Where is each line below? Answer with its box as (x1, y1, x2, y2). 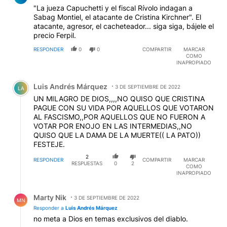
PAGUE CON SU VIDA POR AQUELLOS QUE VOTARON (33, 103, 214, 112)
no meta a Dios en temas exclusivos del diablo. (33, 214, 188, 223)
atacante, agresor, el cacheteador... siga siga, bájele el (33, 21, 214, 30)
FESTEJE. (33, 139, 65, 148)
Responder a (33, 205, 65, 211)
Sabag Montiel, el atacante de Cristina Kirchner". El (33, 12, 201, 21)
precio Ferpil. (33, 30, 76, 40)
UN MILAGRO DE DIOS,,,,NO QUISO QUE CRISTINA (33, 94, 205, 103)
